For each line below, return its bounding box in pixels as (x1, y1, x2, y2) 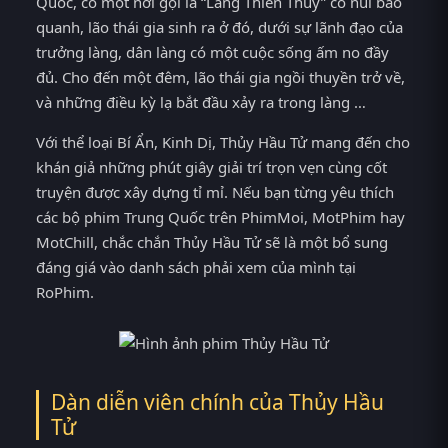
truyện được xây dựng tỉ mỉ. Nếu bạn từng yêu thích (36, 181, 394, 202)
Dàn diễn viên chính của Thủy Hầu (51, 388, 384, 417)
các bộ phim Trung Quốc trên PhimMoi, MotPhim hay (36, 206, 405, 227)
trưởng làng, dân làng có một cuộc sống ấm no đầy (36, 42, 389, 63)
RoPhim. (36, 281, 94, 302)
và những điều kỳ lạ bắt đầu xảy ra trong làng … (36, 92, 366, 113)
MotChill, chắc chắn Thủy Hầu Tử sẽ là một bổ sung (36, 231, 388, 252)
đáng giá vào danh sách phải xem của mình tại (36, 256, 356, 277)
